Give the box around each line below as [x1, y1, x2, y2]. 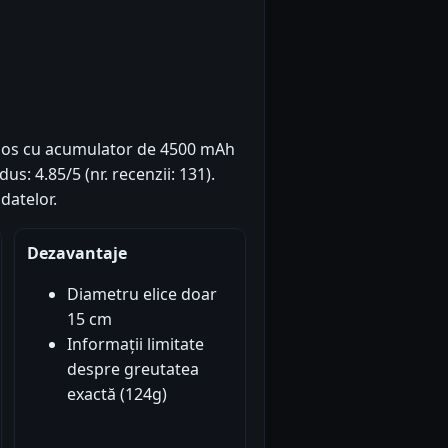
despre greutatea [66, 357, 199, 380]
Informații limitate [66, 332, 204, 355]
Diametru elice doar [66, 282, 217, 305]
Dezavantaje [26, 241, 127, 264]
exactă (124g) [66, 382, 167, 405]
